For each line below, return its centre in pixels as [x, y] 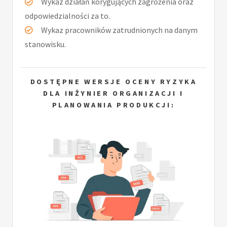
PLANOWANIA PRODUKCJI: [113, 105]
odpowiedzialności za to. [67, 16]
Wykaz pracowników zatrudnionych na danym [119, 30]
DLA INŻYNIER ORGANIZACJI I [113, 93]
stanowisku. [45, 44]
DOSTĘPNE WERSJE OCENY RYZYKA [113, 82]
